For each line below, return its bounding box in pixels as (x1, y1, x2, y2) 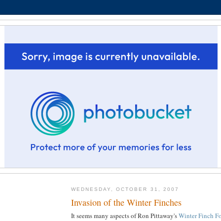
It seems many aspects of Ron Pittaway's (71, 211, 179, 220)
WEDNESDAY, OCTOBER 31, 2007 (71, 186, 179, 192)
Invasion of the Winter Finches (71, 196, 182, 208)
